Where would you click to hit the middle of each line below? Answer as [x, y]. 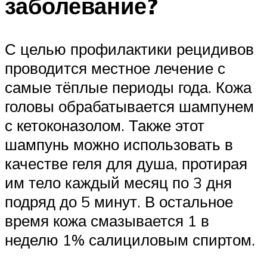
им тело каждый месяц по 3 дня [118, 182]
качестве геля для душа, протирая [126, 163]
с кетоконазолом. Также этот [105, 125]
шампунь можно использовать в [119, 144]
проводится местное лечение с [115, 68]
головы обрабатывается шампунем [129, 106]
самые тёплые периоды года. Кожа [128, 87]
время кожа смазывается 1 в [107, 220]
